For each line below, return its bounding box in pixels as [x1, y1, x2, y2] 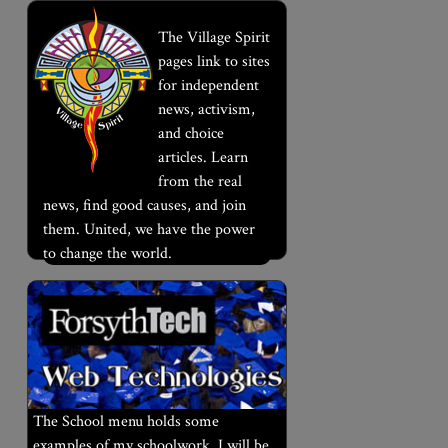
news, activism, [157, 99, 255, 121]
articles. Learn [157, 147, 248, 169]
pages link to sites [157, 51, 270, 73]
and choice [157, 123, 224, 145]
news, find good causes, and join [42, 195, 246, 217]
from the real [157, 171, 242, 193]
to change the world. [42, 243, 172, 265]
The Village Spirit [157, 27, 270, 49]
